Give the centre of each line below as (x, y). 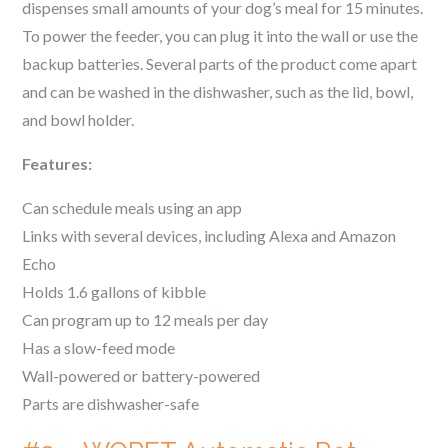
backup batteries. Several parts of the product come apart (220, 63)
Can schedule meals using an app (132, 207)
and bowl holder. (78, 119)
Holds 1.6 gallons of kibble (114, 291)
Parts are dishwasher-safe (111, 403)
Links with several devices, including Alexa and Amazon (209, 235)
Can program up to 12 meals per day (145, 319)
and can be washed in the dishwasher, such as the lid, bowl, (218, 91)
